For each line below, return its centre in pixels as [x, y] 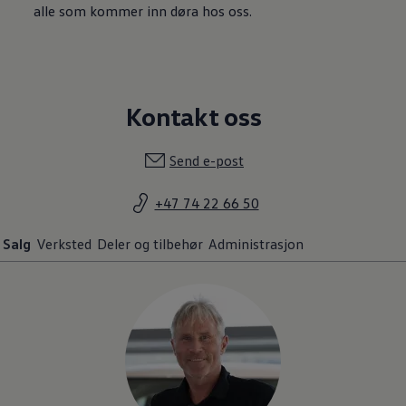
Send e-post [207, 160]
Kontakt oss [194, 116]
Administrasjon [256, 243]
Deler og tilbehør [150, 243]
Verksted [64, 243]
